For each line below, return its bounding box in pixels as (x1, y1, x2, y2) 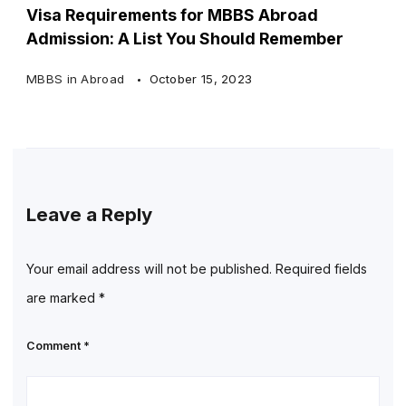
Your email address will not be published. (26, 260, 272, 276)
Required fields (275, 260, 367, 276)
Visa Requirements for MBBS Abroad (26, 5, 318, 25)
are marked (26, 289, 99, 305)
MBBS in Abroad (26, 72, 129, 87)
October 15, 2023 (149, 72, 253, 87)
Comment (26, 338, 83, 353)
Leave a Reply (26, 203, 152, 227)
